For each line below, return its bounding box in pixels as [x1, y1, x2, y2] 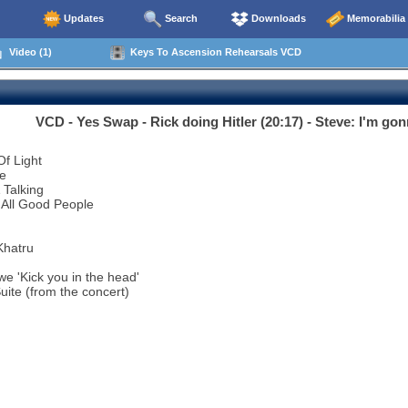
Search [162, 12, 198, 24]
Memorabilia [344, 12, 405, 24]
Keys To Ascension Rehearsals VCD [125, 46, 301, 57]
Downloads [249, 12, 306, 24]
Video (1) [3, 46, 52, 57]
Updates [61, 12, 104, 24]
